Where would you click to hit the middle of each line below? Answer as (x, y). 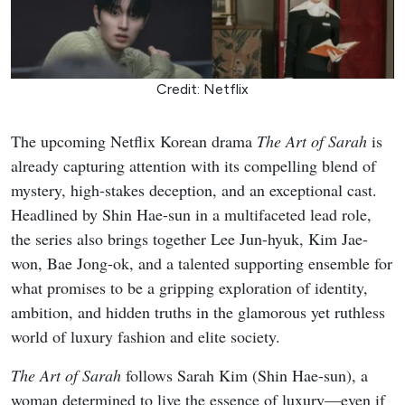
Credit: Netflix (202, 89)
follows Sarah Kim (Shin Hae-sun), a (245, 376)
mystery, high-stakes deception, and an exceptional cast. (194, 190)
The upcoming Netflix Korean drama (134, 141)
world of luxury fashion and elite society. (146, 337)
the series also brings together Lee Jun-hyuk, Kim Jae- (189, 239)
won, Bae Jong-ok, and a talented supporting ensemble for (202, 264)
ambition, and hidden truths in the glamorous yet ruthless (198, 312)
